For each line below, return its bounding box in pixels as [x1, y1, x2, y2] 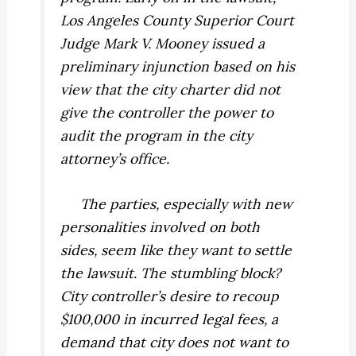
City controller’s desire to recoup [60, 287, 280, 306]
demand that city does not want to [60, 333, 289, 352]
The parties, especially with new [60, 195, 293, 214]
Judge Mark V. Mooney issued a [60, 34, 265, 53]
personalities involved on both [60, 218, 261, 237]
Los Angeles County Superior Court [60, 11, 295, 30]
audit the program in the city [60, 126, 253, 145]
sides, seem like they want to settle [60, 241, 292, 260]
